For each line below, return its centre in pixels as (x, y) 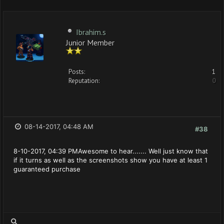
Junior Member (90, 42)
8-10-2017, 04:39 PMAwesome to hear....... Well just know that (111, 151)
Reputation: (84, 81)
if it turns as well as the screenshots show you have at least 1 (110, 160)
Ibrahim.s (91, 32)
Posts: (77, 72)
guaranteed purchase (47, 169)
